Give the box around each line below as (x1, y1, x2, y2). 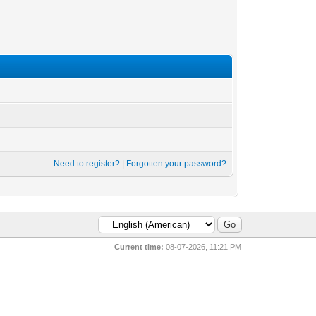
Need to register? (54, 159, 121, 169)
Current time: (114, 243, 164, 251)
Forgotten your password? (126, 159, 227, 169)
